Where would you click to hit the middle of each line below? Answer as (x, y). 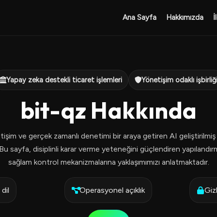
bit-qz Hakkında (108, 110)
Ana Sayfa (139, 17)
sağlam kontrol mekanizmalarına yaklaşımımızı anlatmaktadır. (108, 162)
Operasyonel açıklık (112, 190)
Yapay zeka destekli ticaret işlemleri (64, 80)
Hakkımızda (185, 17)
